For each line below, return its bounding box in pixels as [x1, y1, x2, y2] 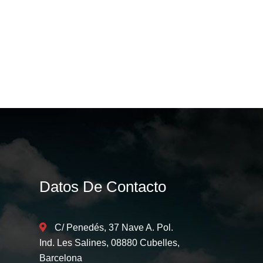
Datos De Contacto [39, 178, 166, 195]
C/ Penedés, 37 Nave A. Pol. [55, 222, 173, 232]
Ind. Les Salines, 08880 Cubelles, [39, 238, 180, 248]
